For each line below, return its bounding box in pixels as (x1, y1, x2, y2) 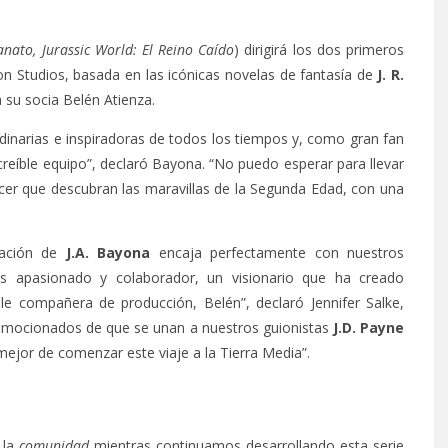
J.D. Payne (332, 318, 404, 337)
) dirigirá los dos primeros (234, 40, 404, 59)
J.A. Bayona (65, 243, 150, 262)
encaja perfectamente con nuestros (150, 243, 404, 262)
